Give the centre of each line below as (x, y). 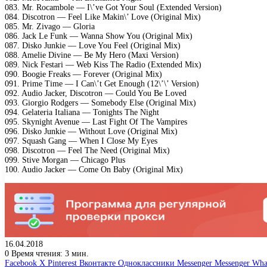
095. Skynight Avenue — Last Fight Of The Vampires (96, 122)
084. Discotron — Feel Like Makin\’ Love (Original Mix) (103, 17)
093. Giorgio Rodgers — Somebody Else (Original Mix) (100, 103)
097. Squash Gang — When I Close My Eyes (81, 141)
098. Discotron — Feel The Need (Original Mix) (87, 150)
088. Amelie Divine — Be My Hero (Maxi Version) (92, 55)
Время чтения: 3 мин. (49, 253)
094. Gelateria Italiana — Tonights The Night (82, 112)
